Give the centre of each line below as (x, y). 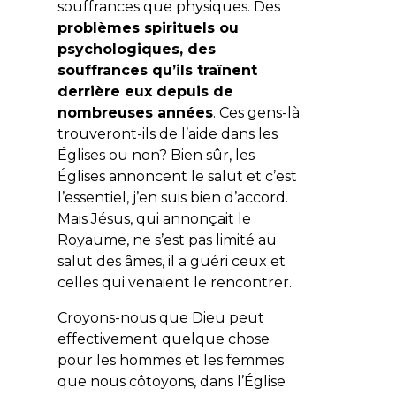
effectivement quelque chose (163, 339)
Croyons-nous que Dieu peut (160, 317)
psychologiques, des (136, 49)
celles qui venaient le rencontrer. (174, 282)
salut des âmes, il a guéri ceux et (171, 261)
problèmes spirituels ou (148, 27)
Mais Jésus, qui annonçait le (154, 218)
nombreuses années (135, 112)
